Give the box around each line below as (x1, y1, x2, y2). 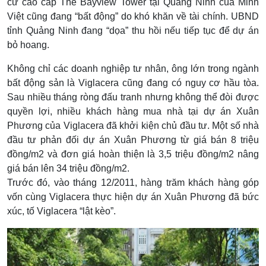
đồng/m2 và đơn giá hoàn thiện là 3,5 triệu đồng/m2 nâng (7, 148, 259, 159)
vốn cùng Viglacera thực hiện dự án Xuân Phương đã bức (7, 191, 259, 202)
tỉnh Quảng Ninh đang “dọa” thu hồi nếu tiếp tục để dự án (7, 25, 259, 36)
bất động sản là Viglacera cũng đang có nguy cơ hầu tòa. (7, 77, 259, 88)
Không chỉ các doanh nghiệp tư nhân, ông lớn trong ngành (7, 63, 259, 74)
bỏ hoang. (7, 39, 49, 50)
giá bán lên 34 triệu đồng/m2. (7, 163, 129, 173)
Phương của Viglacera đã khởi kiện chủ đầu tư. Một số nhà (7, 120, 259, 131)
